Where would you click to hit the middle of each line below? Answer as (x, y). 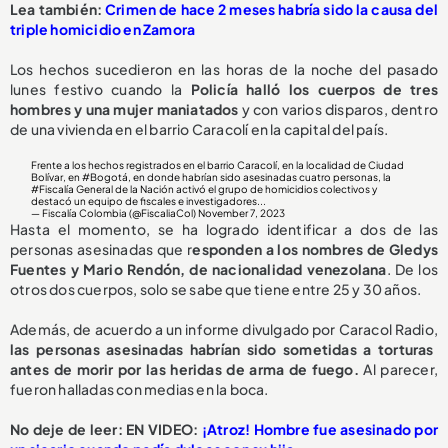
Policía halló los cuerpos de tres (314, 88)
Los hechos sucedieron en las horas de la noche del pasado (224, 68)
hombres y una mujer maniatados (124, 108)
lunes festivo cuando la (100, 88)
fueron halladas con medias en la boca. (139, 388)
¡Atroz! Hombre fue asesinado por (318, 428)
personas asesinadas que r (101, 248)
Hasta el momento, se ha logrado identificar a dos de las (224, 228)
